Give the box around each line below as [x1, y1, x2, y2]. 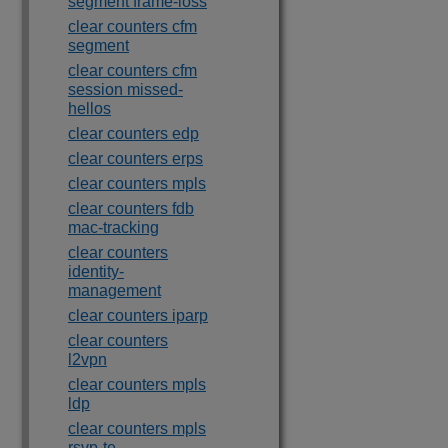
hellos [68, 100, 111, 117]
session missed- [68, 81, 183, 98]
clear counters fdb [68, 200, 194, 217]
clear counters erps [68, 150, 203, 167]
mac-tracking [68, 219, 159, 236]
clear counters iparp [68, 307, 208, 324]
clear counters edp [68, 125, 199, 142]
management [68, 282, 161, 299]
